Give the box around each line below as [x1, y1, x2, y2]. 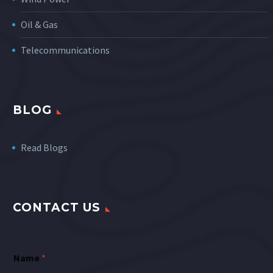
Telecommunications [21, 43, 110, 56]
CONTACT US [13, 200, 101, 215]
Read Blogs [21, 141, 68, 154]
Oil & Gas [21, 18, 58, 30]
